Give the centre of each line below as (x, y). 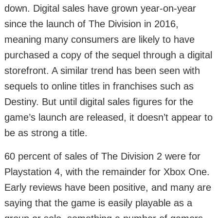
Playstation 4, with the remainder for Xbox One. (107, 172)
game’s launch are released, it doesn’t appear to (109, 117)
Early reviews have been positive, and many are (108, 187)
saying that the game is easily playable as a (98, 203)
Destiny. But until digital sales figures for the (99, 102)
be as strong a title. (46, 133)
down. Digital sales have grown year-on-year (100, 8)
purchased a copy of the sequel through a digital (108, 55)
